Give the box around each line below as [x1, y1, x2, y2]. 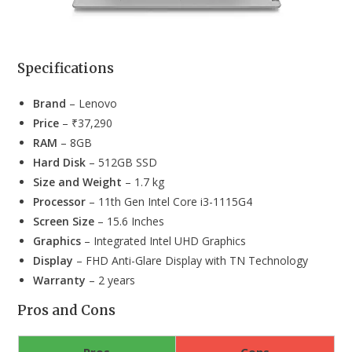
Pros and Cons [17, 302, 116, 319]
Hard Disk [33, 155, 86, 170]
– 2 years [86, 273, 136, 288]
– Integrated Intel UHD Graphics [81, 233, 247, 248]
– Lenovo [69, 96, 118, 111]
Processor [33, 194, 86, 209]
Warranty [33, 273, 86, 288]
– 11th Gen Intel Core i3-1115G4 [86, 194, 253, 209]
